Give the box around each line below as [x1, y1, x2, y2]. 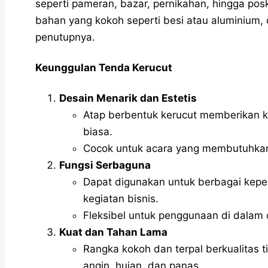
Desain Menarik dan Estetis [59, 92, 197, 104]
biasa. [83, 125, 112, 138]
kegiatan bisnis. [83, 192, 159, 205]
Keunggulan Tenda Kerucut [35, 62, 172, 74]
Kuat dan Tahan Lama [59, 226, 167, 238]
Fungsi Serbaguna [59, 159, 151, 171]
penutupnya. [35, 31, 95, 44]
